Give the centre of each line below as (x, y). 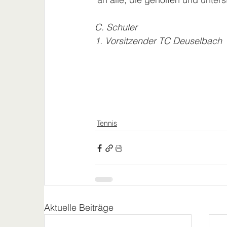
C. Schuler (116, 27)
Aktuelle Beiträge (79, 208)
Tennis (107, 123)
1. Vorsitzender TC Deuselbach (158, 41)
